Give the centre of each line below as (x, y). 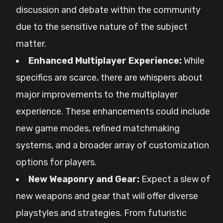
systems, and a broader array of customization (112, 145)
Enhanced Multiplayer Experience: (105, 61)
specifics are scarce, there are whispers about (109, 78)
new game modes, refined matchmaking (98, 128)
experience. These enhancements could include (113, 111)
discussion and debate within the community (108, 10)
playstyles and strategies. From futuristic (101, 213)
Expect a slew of (175, 179)
